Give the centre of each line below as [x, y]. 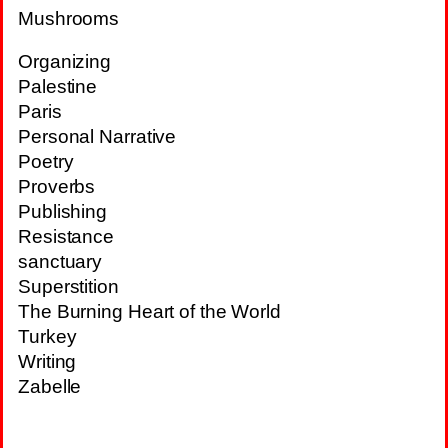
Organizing [64, 61]
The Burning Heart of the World [149, 311]
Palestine [58, 86]
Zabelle [50, 386]
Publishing [62, 211]
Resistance [66, 236]
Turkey [47, 336]
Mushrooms [69, 18]
